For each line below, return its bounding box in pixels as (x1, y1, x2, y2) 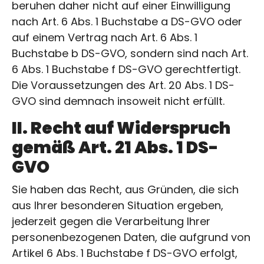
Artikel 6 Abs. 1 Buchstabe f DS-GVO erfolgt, (12, 245, 237, 260)
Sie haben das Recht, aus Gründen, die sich (12, 181, 239, 197)
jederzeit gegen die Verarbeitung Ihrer (12, 213, 210, 229)
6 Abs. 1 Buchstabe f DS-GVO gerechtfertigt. (12, 61, 240, 77)
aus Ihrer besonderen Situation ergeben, (12, 197, 223, 213)
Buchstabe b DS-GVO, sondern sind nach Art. (12, 45, 248, 61)
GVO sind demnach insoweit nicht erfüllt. (12, 93, 225, 108)
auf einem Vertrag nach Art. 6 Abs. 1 (12, 29, 197, 45)
